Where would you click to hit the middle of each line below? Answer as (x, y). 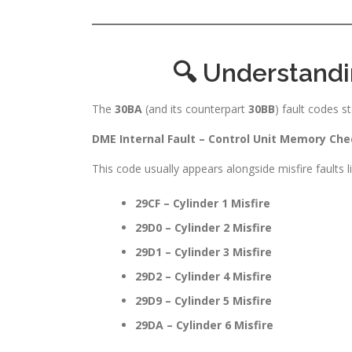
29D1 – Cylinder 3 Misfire (203, 251)
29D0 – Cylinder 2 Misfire (203, 227)
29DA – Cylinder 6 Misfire (204, 324)
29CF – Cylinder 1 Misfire (203, 203)
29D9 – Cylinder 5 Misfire (203, 300)
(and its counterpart (195, 108)
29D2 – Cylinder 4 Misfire (203, 276)
